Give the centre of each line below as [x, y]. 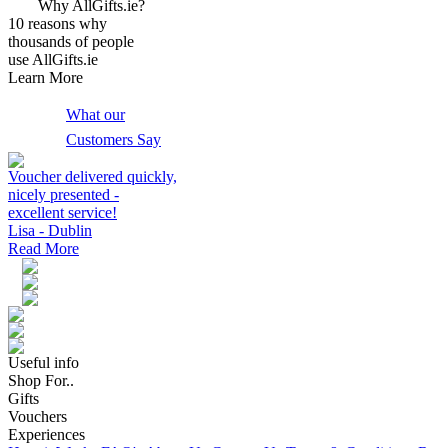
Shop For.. [41, 380]
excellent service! [62, 212]
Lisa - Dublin [50, 230]
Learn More [45, 77]
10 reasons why [57, 23]
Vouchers [37, 416]
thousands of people [71, 41]
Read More [43, 248]
